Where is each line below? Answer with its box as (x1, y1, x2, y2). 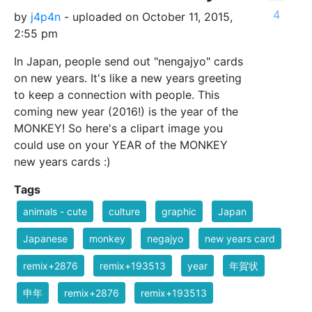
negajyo (147, 233, 183, 244)
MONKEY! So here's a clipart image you (14, 121, 223, 135)
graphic (162, 205, 196, 217)
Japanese (23, 233, 68, 244)
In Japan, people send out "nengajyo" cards (14, 54, 243, 68)
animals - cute (23, 205, 87, 217)
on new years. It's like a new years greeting (14, 71, 242, 85)
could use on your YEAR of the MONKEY (14, 138, 228, 152)
